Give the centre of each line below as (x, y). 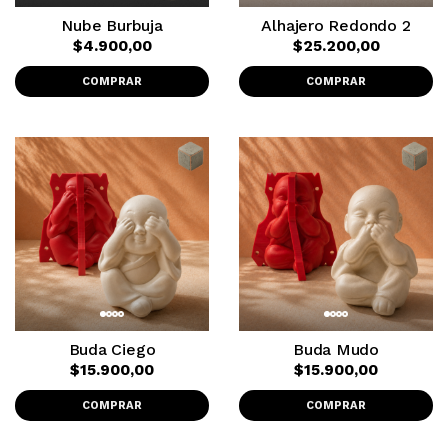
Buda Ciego (112, 349)
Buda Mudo (336, 349)
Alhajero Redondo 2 (336, 25)
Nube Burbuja (112, 25)
